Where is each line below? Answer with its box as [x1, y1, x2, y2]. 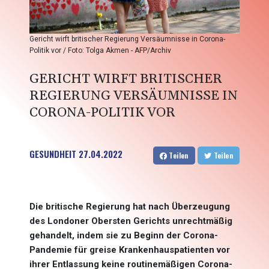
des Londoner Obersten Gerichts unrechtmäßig [29, 216, 232, 227]
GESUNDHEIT [29, 147, 76, 161]
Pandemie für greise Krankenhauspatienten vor [29, 244, 230, 256]
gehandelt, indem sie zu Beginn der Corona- [29, 230, 218, 241]
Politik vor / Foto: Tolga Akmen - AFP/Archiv [29, 46, 171, 55]
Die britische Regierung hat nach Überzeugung [29, 201, 230, 213]
